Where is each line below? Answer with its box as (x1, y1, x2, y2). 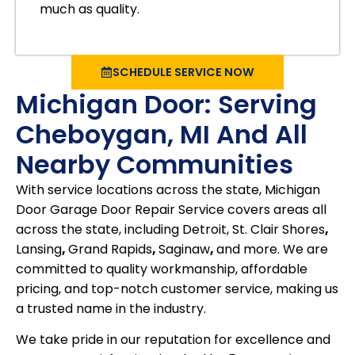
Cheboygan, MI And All (16, 116, 307, 153)
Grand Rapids (68, 240, 152, 259)
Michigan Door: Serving (16, 86, 317, 123)
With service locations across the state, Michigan (16, 181, 320, 200)
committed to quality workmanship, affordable (16, 260, 307, 279)
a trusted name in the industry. (16, 300, 206, 319)
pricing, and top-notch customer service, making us (16, 280, 338, 299)
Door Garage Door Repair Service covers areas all (16, 200, 326, 219)
